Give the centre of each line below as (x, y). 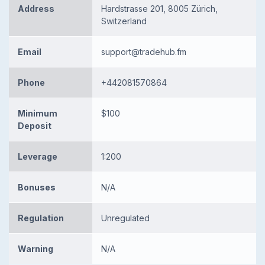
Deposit (35, 125)
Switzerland (124, 21)
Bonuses (37, 187)
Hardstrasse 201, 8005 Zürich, (159, 8)
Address (36, 8)
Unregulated (125, 218)
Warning (35, 248)
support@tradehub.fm (144, 51)
